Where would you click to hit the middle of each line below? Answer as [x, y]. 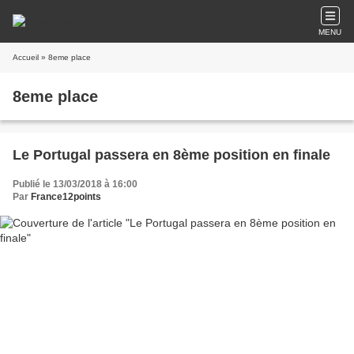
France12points [66, 197]
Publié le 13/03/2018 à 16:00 [75, 184]
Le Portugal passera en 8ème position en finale [171, 155]
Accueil [26, 57]
